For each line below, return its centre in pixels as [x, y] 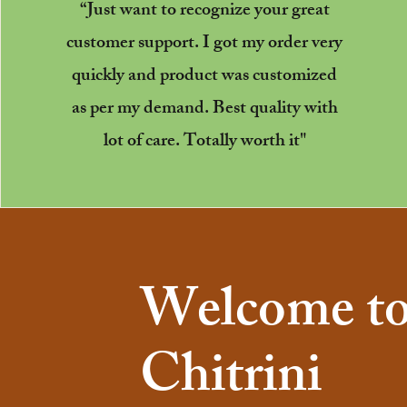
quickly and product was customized [205, 76]
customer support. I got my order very [205, 44]
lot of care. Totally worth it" [204, 142]
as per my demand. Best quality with [204, 109]
